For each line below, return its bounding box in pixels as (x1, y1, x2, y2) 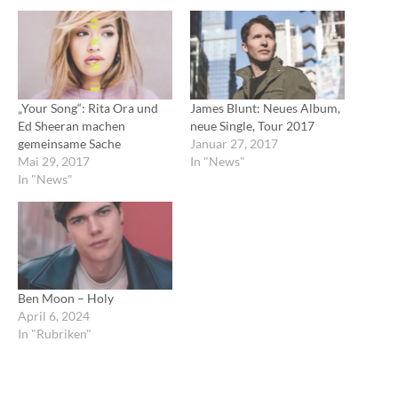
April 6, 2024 (18, 308, 90, 324)
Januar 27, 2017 (190, 135, 278, 151)
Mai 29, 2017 (18, 153, 90, 169)
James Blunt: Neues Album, (190, 99, 340, 115)
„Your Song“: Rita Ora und (18, 99, 158, 115)
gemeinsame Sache (18, 135, 121, 151)
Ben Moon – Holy (18, 291, 114, 306)
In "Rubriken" (18, 326, 92, 342)
